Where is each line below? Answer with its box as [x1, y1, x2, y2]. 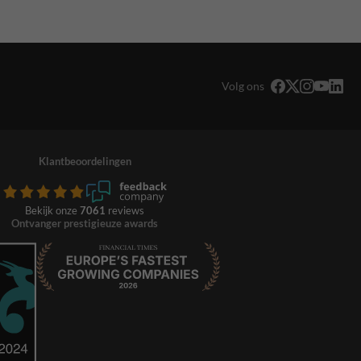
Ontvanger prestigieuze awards [11, 216, 158, 230]
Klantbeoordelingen [38, 154, 131, 168]
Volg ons [222, 78, 264, 93]
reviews [106, 203, 144, 217]
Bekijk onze [25, 203, 80, 217]
